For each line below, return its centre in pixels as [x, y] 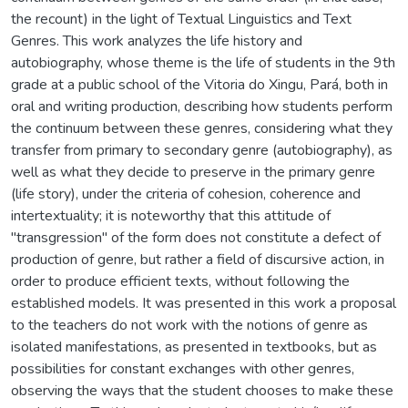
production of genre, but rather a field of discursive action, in [198, 259]
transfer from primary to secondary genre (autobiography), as [202, 150]
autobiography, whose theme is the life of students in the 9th [203, 62]
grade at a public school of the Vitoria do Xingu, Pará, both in [199, 84]
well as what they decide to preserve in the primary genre [193, 172]
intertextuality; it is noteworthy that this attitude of [171, 215]
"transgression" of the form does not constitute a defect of [196, 237]
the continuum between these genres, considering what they [202, 128]
